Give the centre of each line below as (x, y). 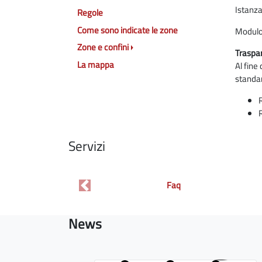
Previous (100, 191)
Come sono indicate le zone (127, 30)
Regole (90, 13)
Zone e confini (103, 47)
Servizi (87, 146)
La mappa (96, 64)
